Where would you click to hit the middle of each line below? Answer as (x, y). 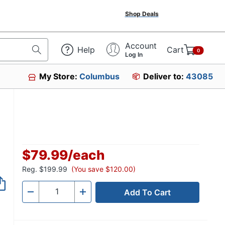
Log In (134, 54)
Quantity (55, 195)
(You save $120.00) (103, 169)
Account (141, 45)
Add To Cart (147, 192)
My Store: (60, 76)
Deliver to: (164, 76)
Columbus (100, 76)
